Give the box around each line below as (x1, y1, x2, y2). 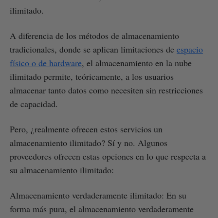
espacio (177, 43, 203, 55)
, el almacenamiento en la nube (82, 56, 192, 69)
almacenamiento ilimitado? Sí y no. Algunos (10, 136, 167, 148)
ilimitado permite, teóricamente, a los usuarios (10, 70, 174, 82)
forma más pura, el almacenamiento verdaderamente (10, 202, 194, 215)
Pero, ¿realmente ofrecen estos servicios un (10, 123, 163, 135)
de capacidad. (10, 97, 58, 109)
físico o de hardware (10, 56, 82, 69)
